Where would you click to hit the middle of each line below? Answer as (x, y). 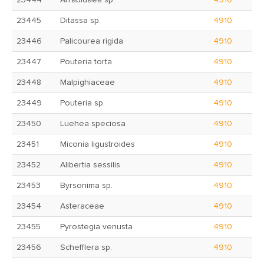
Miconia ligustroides (98, 144)
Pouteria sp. (82, 103)
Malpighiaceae (88, 82)
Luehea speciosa (93, 124)
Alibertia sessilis (90, 165)
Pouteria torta (86, 62)
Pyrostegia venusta (96, 227)
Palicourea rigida (92, 41)
